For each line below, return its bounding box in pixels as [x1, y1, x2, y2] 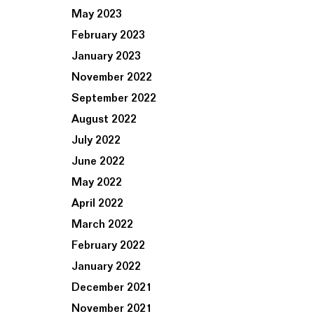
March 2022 [71, 219, 133, 231]
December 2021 [71, 282, 152, 294]
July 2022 [71, 135, 121, 146]
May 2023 [71, 8, 122, 20]
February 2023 [71, 29, 145, 41]
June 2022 [71, 156, 125, 168]
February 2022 [71, 240, 145, 252]
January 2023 [71, 50, 141, 62]
